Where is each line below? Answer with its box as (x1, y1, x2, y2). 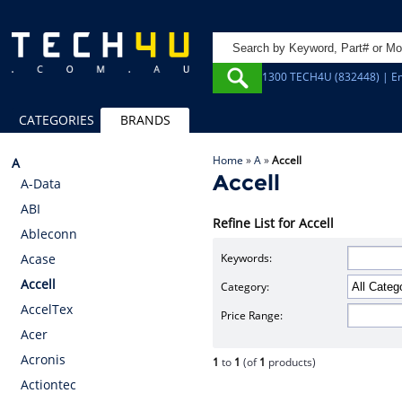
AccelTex (21, 301, 74, 318)
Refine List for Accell (213, 214, 335, 232)
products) (266, 354, 317, 371)
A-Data (21, 175, 62, 192)
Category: (221, 278, 270, 294)
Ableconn (21, 225, 78, 242)
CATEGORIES (19, 111, 95, 128)
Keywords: (221, 249, 273, 266)
